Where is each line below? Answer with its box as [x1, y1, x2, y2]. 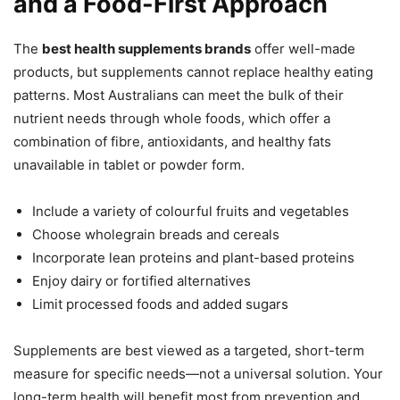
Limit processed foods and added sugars [32, 296, 288, 313]
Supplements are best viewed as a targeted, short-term [13, 342, 364, 360]
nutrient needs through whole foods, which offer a [13, 110, 330, 128]
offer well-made [251, 40, 355, 58]
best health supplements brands [42, 40, 251, 58]
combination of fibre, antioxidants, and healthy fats [13, 133, 331, 151]
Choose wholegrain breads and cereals [32, 226, 279, 244]
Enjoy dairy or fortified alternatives [32, 272, 251, 290]
